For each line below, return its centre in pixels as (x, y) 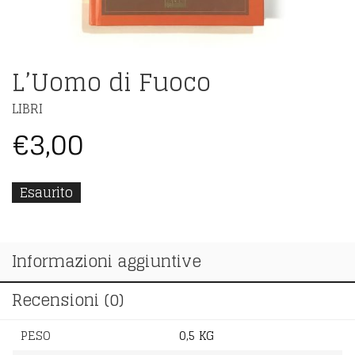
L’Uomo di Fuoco (111, 82)
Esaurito (46, 193)
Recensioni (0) (68, 300)
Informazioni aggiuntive (107, 261)
